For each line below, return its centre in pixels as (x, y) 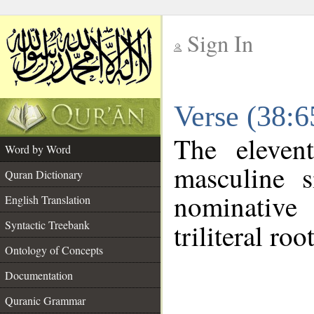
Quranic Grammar (45, 300)
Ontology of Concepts (54, 250)
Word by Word (38, 149)
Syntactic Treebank (47, 225)
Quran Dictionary (44, 174)
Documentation (39, 275)
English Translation (48, 199)
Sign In (220, 43)
